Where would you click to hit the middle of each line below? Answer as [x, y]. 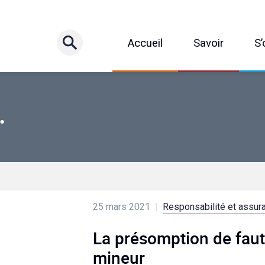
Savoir [209, 43]
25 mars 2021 [123, 207]
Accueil [145, 43]
